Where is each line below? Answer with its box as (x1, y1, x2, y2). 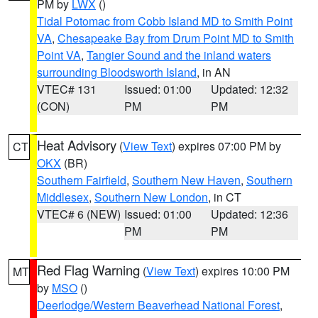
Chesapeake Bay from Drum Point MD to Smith (57, 30, 294, 46)
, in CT (208, 189, 241, 205)
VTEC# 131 (37, 81, 97, 97)
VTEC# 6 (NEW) (37, 206, 121, 222)
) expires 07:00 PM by (172, 138, 281, 154)
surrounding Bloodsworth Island (37, 64, 197, 80)
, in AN (197, 64, 231, 80)
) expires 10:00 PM (195, 263, 290, 279)
